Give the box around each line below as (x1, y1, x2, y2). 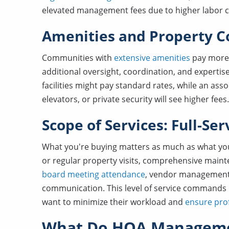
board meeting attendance (42, 168, 145, 180)
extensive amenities (114, 52, 190, 63)
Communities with (42, 52, 114, 63)
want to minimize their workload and (42, 196, 185, 208)
